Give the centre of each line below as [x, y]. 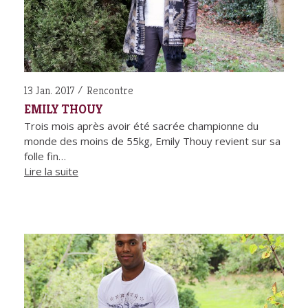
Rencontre [110, 90]
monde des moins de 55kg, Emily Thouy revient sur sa [152, 141]
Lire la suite [51, 171]
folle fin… [45, 156]
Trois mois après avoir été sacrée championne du [141, 125]
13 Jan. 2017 [49, 90]
